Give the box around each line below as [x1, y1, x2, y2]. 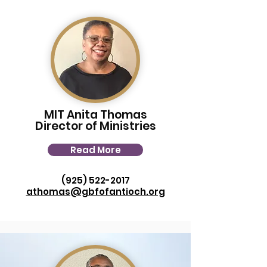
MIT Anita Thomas [44, 107, 147, 123]
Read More [70, 144, 121, 156]
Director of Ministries [35, 118, 156, 134]
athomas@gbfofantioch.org [26, 185, 165, 198]
